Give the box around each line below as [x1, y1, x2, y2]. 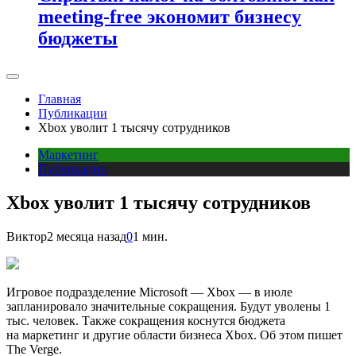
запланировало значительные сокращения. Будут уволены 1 [6, 299, 331, 313]
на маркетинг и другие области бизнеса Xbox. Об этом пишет [6, 327, 342, 342]
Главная [38, 91, 81, 106]
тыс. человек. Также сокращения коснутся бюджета [6, 313, 285, 327]
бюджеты [38, 27, 118, 48]
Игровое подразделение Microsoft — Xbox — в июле [6, 284, 292, 299]
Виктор [6, 229, 47, 243]
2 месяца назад [47, 229, 126, 243]
